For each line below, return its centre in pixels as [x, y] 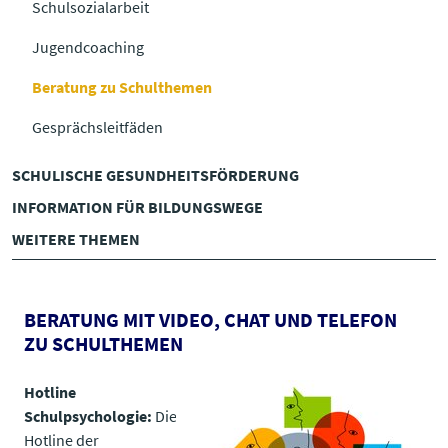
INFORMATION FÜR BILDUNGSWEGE [137, 206]
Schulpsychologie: [88, 415]
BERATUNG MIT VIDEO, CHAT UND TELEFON [210, 319]
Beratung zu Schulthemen [122, 86]
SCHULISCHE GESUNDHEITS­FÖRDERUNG [155, 174]
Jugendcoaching [88, 46]
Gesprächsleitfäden [97, 126]
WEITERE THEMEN [76, 238]
